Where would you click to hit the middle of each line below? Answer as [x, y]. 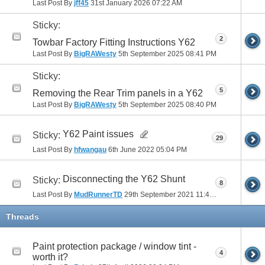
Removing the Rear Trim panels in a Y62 [118, 93]
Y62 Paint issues [98, 134]
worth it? [50, 257]
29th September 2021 [159, 195]
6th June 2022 [131, 150]
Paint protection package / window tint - [114, 246]
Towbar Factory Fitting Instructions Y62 [114, 43]
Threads [22, 217]
